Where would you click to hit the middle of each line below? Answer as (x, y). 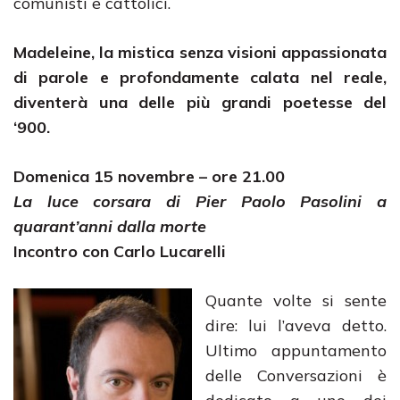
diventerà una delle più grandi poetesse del (200, 102)
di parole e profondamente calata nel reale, (200, 77)
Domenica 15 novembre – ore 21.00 (149, 176)
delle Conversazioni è (296, 375)
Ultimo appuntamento (296, 350)
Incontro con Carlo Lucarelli (120, 251)
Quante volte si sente (296, 300)
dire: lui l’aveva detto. (296, 325)
